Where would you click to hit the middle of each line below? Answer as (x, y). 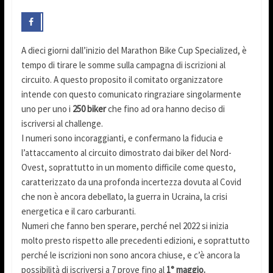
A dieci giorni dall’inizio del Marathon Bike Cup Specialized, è (134, 51)
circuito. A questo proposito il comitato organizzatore (122, 80)
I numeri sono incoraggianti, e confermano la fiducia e (122, 138)
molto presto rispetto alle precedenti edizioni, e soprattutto (135, 241)
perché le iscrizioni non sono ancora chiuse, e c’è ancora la (130, 255)
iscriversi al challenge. (62, 124)
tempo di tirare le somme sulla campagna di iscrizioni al (123, 65)
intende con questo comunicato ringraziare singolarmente (131, 94)
